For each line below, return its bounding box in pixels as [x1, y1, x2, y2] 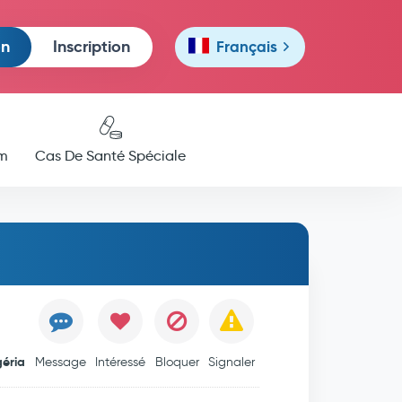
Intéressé [95, 354, 146, 370]
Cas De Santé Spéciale [35, 147, 186, 164]
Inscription [53, 35, 130, 57]
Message [35, 354, 87, 370]
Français [215, 37, 277, 57]
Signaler [208, 354, 256, 370]
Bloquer [154, 354, 199, 370]
